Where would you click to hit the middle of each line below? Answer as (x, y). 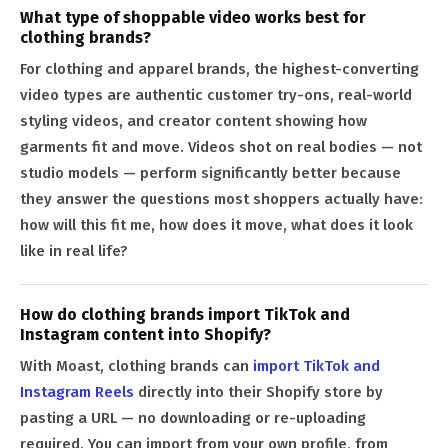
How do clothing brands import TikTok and (185, 315)
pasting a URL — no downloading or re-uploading (193, 418)
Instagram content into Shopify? (145, 335)
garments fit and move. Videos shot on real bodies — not (221, 147)
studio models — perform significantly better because (210, 173)
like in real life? (74, 251)
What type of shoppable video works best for (193, 18)
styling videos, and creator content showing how (193, 121)
